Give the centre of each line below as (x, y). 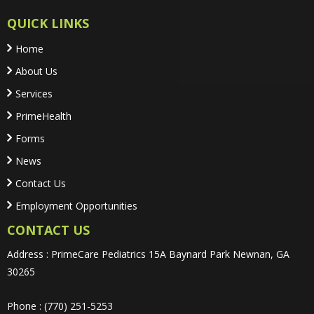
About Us (36, 71)
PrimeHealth (43, 116)
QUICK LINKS (48, 23)
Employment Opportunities (76, 205)
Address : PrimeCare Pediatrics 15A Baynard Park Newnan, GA (148, 254)
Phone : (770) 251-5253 (60, 306)
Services (34, 93)
